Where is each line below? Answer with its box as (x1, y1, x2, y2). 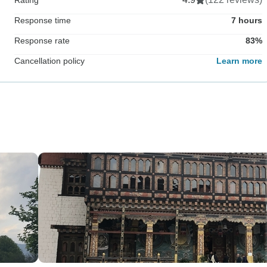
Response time (14, 15, 71, 25)
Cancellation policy (14, 55, 85, 66)
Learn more (216, 55, 262, 66)
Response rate (14, 35, 70, 45)
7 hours (231, 15, 262, 25)
